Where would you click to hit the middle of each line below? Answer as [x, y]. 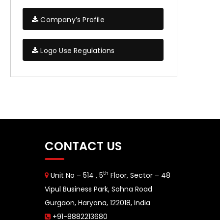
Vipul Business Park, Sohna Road [98, 189]
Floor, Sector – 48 [139, 175]
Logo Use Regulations [77, 51]
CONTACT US [83, 146]
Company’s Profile [71, 20]
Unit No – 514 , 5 [76, 175]
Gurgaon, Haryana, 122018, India [97, 203]
